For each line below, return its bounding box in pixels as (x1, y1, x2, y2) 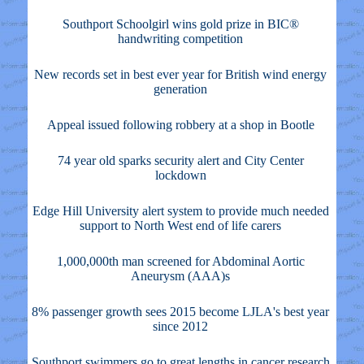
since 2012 (153, 319, 208, 333)
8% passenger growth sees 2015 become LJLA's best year (32, 305, 329, 318)
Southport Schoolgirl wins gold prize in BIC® (62, 17, 299, 31)
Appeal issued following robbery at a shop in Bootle (46, 118, 314, 132)
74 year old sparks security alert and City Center (57, 154, 304, 167)
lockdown (154, 168, 206, 182)
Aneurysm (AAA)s (131, 269, 230, 283)
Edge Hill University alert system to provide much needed (32, 204, 329, 218)
